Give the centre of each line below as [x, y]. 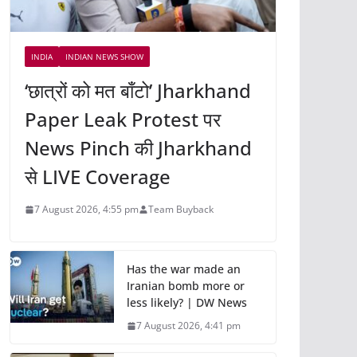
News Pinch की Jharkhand [138, 148]
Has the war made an [184, 269]
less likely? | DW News [187, 303]
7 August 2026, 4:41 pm [188, 326]
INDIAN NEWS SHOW [104, 57]
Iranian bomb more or [186, 286]
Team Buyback [181, 210]
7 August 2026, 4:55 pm [86, 210]
